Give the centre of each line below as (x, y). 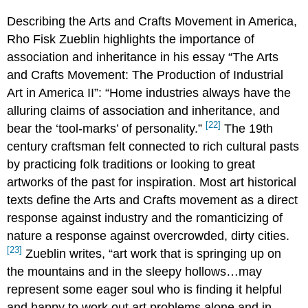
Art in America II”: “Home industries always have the (149, 92)
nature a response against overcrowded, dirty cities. (148, 235)
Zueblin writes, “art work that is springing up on (152, 253)
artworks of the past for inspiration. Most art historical (152, 182)
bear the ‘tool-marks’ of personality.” (107, 128)
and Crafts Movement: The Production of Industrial (145, 75)
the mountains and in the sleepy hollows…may (135, 271)
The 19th (247, 128)
